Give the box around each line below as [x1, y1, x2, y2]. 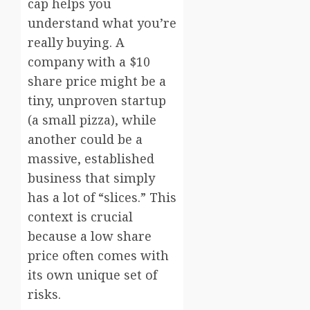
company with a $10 [28, 53, 150, 70]
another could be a [28, 130, 143, 147]
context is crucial [28, 208, 133, 225]
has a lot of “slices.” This [28, 188, 176, 206]
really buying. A [28, 33, 125, 51]
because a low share [28, 227, 152, 244]
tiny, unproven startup [28, 91, 166, 109]
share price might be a [28, 72, 166, 89]
